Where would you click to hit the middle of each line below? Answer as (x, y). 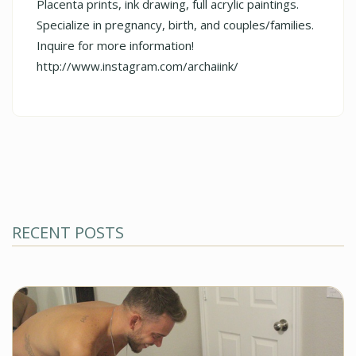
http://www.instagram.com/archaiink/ (137, 66)
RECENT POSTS (68, 232)
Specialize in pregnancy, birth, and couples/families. (175, 24)
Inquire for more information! (115, 45)
